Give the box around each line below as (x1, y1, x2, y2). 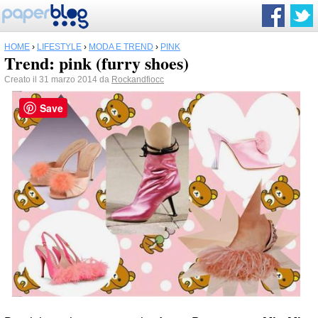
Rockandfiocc (111, 75, 164, 84)
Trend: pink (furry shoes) (4, 50, 189, 75)
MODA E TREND (89, 42, 153, 52)
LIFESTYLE (37, 42, 82, 52)
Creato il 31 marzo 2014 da (4, 75, 111, 84)
